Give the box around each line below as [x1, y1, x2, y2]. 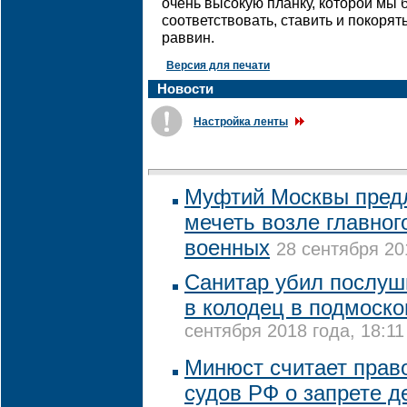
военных [184, 235, 270, 260]
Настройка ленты [194, 115, 288, 128]
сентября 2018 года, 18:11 [184, 321, 404, 345]
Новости [157, 81, 213, 96]
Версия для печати [166, 59, 270, 72]
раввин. [162, 30, 214, 45]
